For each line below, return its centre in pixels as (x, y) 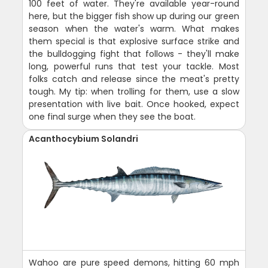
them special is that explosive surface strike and (134, 41)
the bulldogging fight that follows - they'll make (134, 54)
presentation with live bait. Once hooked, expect (134, 104)
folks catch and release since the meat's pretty (134, 79)
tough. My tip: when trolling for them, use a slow (134, 91)
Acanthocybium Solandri (84, 138)
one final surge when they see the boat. (112, 116)
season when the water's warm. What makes (134, 28)
